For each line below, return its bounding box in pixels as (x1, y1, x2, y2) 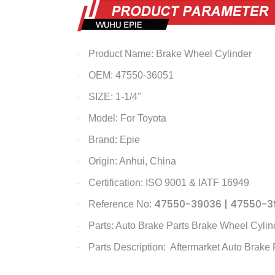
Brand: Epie (88, 134, 140, 145)
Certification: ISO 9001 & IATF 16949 (88, 177, 249, 188)
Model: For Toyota (88, 112, 166, 123)
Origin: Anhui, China (88, 155, 176, 166)
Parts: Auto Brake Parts (88, 220, 192, 231)
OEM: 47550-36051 (88, 69, 174, 80)
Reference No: (88, 198, 154, 209)
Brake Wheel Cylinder (155, 48, 252, 59)
